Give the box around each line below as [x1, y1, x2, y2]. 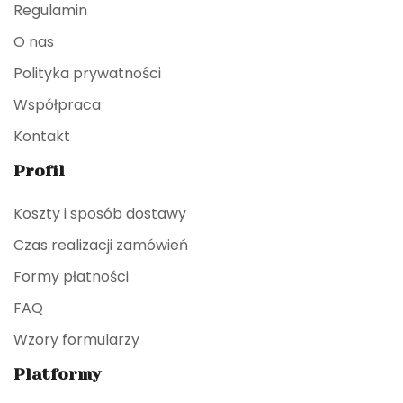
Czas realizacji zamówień [13, 234, 188, 255]
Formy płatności [13, 265, 129, 287]
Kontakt [13, 125, 70, 147]
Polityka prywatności [13, 62, 161, 84]
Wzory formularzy [13, 328, 139, 350]
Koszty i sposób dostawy [13, 202, 186, 224]
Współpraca [13, 94, 101, 115]
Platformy [13, 364, 101, 383]
